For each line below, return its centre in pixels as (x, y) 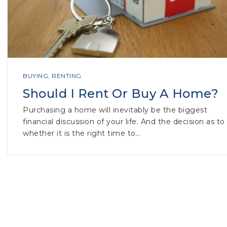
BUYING (35, 76)
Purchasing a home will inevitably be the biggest (115, 110)
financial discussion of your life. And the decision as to (124, 122)
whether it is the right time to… (82, 133)
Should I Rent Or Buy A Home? (121, 93)
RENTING (67, 76)
